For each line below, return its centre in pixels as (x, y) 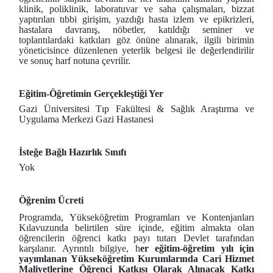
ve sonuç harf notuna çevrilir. (75, 61)
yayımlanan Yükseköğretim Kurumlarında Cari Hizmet (136, 259)
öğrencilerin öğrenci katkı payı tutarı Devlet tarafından (136, 238)
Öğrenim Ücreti (51, 200)
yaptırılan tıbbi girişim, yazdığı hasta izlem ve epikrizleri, (136, 19)
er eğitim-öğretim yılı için (197, 248)
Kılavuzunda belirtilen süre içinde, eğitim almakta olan (136, 228)
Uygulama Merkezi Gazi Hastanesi (86, 119)
